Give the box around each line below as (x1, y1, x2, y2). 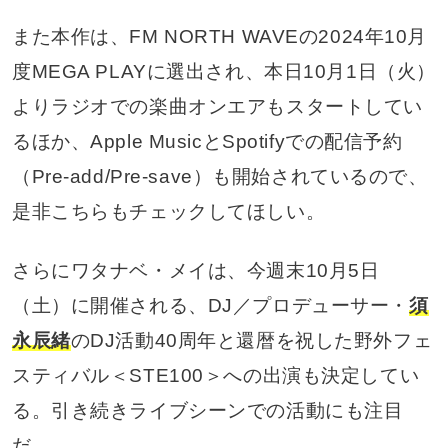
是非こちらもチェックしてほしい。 (11, 201, 326, 223)
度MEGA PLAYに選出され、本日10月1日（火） (11, 61, 436, 83)
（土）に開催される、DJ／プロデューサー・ (11, 295, 409, 317)
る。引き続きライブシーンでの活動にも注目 (11, 400, 404, 422)
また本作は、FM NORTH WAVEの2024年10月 (11, 26, 427, 48)
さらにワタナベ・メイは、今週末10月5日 (11, 260, 380, 282)
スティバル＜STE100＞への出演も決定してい (11, 365, 420, 387)
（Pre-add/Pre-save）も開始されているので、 (11, 166, 428, 188)
